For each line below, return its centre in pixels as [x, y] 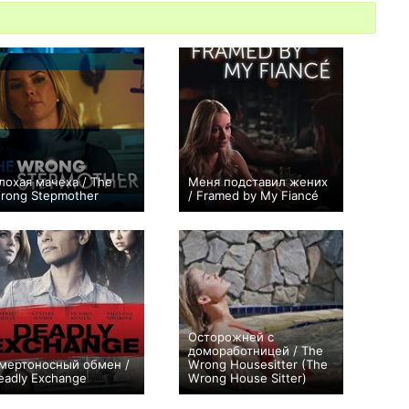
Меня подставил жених [258, 182]
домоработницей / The [256, 351]
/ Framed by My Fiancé [253, 195]
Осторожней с [231, 337]
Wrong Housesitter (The [258, 364]
